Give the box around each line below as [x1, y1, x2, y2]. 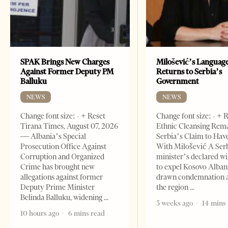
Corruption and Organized [20, 152, 104, 162]
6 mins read [67, 209, 105, 218]
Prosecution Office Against [20, 142, 106, 152]
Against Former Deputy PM [20, 67, 113, 77]
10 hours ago [20, 209, 59, 218]
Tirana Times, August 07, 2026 [20, 122, 118, 131]
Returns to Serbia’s [156, 67, 222, 77]
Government [156, 76, 199, 87]
